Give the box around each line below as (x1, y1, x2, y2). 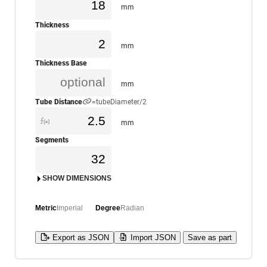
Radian (120, 203, 145, 212)
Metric (35, 203, 57, 212)
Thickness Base (35, 58, 87, 68)
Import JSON (128, 232, 176, 242)
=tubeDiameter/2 (91, 97, 147, 106)
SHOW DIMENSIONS (42, 174, 112, 183)
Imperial (57, 203, 83, 212)
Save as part (188, 232, 232, 242)
